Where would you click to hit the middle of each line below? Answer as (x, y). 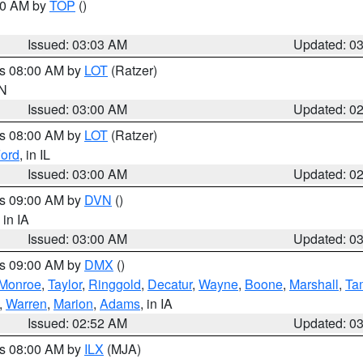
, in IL (35, 154)
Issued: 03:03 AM (78, 44)
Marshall (314, 284)
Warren (26, 303)
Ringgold (115, 284)
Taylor (65, 284)
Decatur (170, 284)
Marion (73, 303)
